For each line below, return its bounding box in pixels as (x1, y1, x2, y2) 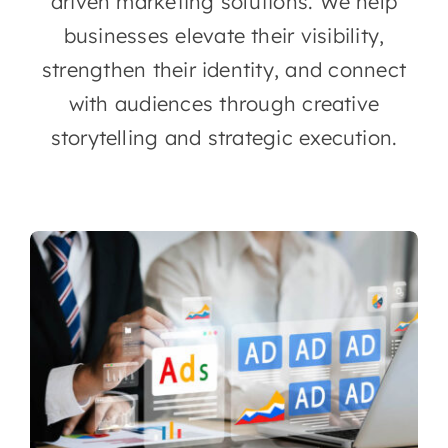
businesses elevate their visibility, (63, 23, 385, 48)
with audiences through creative (68, 91, 380, 116)
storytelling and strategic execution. (50, 125, 398, 150)
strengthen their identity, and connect (41, 57, 407, 82)
